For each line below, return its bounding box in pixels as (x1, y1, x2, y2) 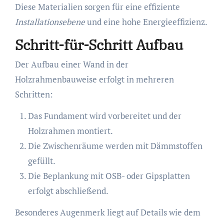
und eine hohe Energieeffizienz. (84, 15, 207, 27)
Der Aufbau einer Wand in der (14, 58, 128, 70)
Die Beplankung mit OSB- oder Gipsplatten (27, 170, 190, 182)
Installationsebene (14, 15, 85, 27)
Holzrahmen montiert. (27, 125, 113, 137)
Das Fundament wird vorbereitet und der (27, 110, 181, 122)
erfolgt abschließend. (27, 185, 108, 197)
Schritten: (14, 88, 53, 100)
